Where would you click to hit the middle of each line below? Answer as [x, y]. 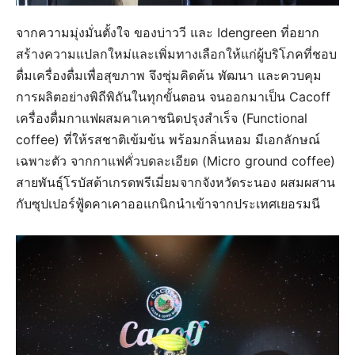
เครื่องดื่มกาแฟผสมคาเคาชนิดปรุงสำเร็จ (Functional [162, 118]
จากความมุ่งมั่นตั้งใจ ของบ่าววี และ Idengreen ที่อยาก [168, 32]
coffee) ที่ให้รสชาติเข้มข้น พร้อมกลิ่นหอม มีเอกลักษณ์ [168, 139]
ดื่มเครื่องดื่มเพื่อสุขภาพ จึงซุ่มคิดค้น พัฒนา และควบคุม [169, 75]
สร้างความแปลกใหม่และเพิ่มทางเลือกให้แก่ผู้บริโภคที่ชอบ [176, 53]
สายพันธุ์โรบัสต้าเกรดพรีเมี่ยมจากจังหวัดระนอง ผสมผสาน [176, 182]
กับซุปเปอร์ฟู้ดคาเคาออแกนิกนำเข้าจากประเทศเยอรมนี [168, 203]
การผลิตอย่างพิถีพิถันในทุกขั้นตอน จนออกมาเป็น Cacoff [173, 96]
